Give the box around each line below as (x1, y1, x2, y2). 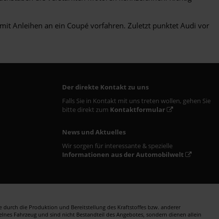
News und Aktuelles (62, 127, 126, 136)
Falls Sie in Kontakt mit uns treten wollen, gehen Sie (62, 96, 211, 105)
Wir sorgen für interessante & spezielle (62, 141, 173, 150)
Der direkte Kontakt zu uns (62, 82, 149, 91)
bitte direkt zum (62, 105, 110, 114)
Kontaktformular (110, 105, 165, 114)
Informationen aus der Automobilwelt (62, 150, 184, 159)
